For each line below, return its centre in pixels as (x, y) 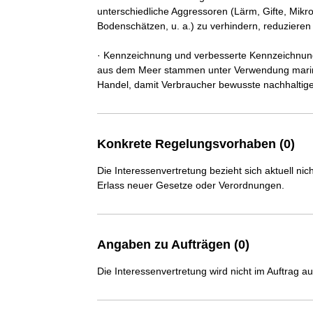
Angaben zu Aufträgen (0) (173, 245)
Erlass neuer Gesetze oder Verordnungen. (190, 185)
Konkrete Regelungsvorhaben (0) (196, 144)
